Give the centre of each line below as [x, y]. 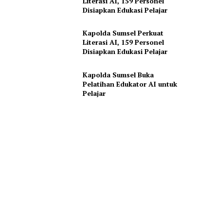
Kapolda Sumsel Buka [118, 74]
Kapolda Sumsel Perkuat [123, 33]
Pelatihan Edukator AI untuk [130, 84]
